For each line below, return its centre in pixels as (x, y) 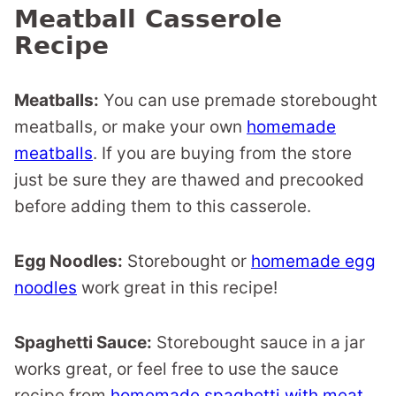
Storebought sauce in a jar (259, 343)
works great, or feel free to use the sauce (176, 369)
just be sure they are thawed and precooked (189, 180)
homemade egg (313, 262)
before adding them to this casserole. (163, 207)
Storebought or (187, 262)
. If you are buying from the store (222, 154)
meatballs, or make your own (130, 127)
